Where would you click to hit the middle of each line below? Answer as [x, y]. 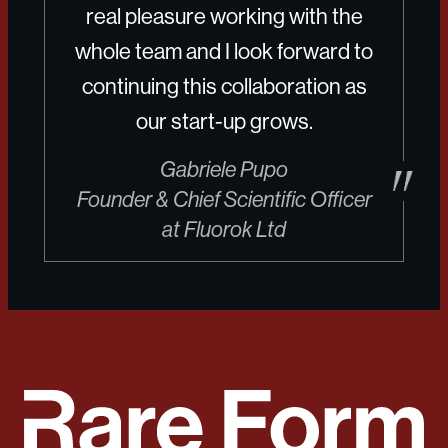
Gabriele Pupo [224, 169]
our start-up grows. [224, 121]
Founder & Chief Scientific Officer [224, 199]
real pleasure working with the [224, 16]
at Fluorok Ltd [224, 229]
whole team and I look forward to [224, 51]
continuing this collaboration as [224, 86]
